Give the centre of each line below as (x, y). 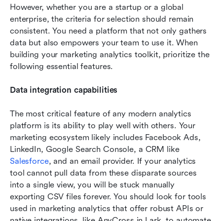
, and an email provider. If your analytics (122, 161)
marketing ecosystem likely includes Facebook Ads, (105, 138)
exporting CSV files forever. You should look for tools (108, 197)
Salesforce (29, 161)
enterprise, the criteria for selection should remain (102, 19)
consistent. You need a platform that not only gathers (109, 31)
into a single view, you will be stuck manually (92, 185)
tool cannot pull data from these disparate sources (103, 173)
